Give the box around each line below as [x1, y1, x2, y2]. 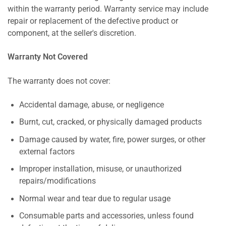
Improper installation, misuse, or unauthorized [19, 164, 182, 174]
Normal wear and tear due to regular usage [19, 194, 171, 203]
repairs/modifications [19, 177, 96, 186]
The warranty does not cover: [8, 76, 110, 86]
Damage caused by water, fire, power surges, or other [19, 135, 206, 144]
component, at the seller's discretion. [8, 29, 136, 38]
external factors [19, 147, 75, 156]
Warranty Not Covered [8, 52, 88, 62]
